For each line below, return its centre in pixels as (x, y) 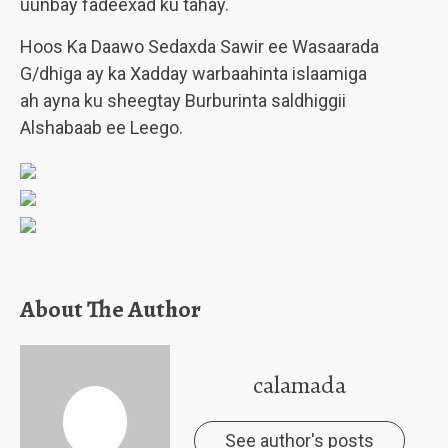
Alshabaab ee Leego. (101, 127)
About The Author (110, 309)
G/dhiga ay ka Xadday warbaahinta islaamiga (193, 73)
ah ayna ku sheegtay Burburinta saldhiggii (183, 100)
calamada (299, 385)
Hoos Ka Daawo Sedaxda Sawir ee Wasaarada (199, 46)
